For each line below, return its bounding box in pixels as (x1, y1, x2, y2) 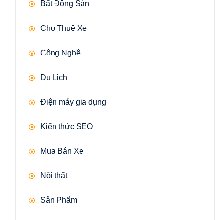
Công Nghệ (40, 49, 81, 57)
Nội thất (40, 171, 67, 180)
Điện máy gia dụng (40, 98, 106, 107)
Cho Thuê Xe (40, 24, 87, 33)
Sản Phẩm (40, 196, 77, 205)
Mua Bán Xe (40, 147, 83, 156)
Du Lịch (40, 73, 67, 82)
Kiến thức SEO (40, 122, 93, 131)
